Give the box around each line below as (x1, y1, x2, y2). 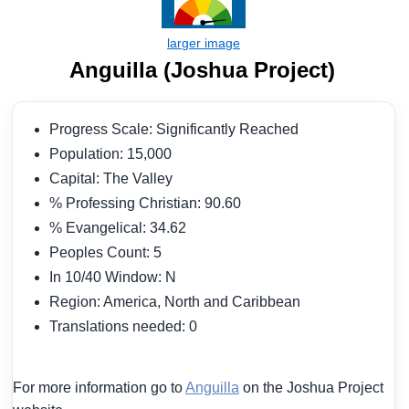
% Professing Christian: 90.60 (48, 195, 248, 212)
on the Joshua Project (238, 380, 383, 396)
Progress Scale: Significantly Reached (48, 121, 306, 138)
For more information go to (12, 380, 185, 396)
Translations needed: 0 (48, 319, 204, 335)
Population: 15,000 (48, 146, 179, 163)
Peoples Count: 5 (48, 245, 169, 261)
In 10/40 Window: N (48, 269, 184, 286)
